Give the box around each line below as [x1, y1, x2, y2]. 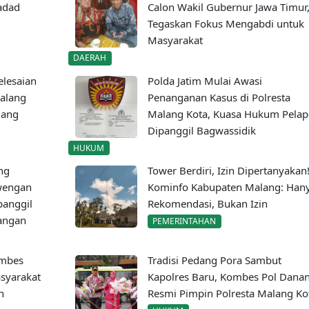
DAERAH [73, 52, 107, 64]
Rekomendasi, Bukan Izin [147, 196, 268, 210]
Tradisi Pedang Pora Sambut [147, 252, 281, 267]
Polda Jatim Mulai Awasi [147, 73, 262, 88]
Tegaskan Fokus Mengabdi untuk [147, 17, 304, 31]
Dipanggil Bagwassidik [147, 123, 256, 137]
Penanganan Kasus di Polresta [147, 90, 290, 104]
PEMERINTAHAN [152, 215, 217, 227]
